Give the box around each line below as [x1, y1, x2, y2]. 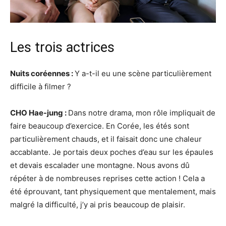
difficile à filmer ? [10, 81, 71, 91]
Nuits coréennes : [10, 68, 75, 78]
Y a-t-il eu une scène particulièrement [75, 68, 211, 78]
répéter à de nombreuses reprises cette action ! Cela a [10, 173, 205, 183]
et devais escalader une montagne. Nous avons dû [10, 160, 190, 170]
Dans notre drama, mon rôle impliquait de [68, 107, 215, 118]
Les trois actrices [10, 39, 115, 55]
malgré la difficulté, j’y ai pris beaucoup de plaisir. [10, 199, 185, 209]
